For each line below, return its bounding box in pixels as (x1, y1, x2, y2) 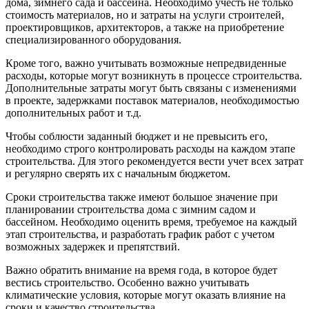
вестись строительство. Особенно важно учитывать (6, 277, 249, 289)
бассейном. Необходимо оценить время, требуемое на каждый (6, 216, 297, 228)
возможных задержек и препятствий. (6, 241, 180, 253)
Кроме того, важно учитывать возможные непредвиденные (6, 57, 286, 70)
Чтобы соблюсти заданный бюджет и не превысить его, (6, 130, 268, 143)
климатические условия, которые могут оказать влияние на (6, 289, 286, 301)
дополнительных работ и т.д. (6, 107, 141, 119)
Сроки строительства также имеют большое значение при (6, 191, 278, 203)
